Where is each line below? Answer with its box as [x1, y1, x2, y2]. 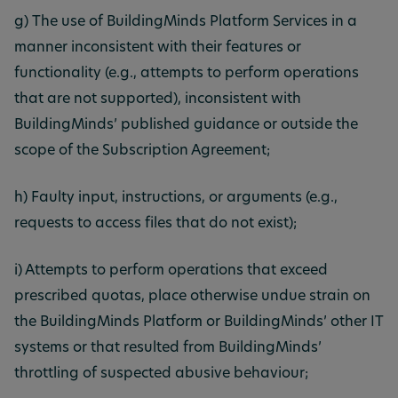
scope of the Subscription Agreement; [14, 143, 270, 158]
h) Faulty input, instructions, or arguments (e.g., [14, 190, 338, 205]
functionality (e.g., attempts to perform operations [14, 66, 359, 81]
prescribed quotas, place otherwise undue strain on [14, 289, 370, 304]
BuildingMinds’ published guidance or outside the [14, 117, 358, 132]
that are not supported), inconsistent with [14, 92, 301, 107]
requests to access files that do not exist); [14, 216, 297, 231]
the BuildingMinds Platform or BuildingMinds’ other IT [14, 314, 384, 330]
